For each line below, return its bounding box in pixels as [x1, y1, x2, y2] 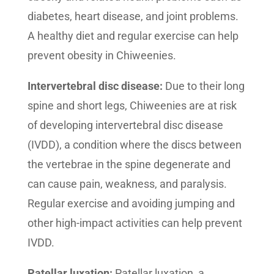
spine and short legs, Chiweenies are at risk [27, 99, 237, 112]
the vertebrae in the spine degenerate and [27, 158, 231, 171]
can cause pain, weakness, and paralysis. [27, 177, 227, 190]
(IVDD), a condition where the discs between [27, 138, 242, 151]
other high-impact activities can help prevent [27, 217, 242, 229]
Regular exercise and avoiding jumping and [27, 197, 235, 210]
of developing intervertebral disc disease [27, 119, 223, 131]
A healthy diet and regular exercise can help [27, 29, 239, 42]
